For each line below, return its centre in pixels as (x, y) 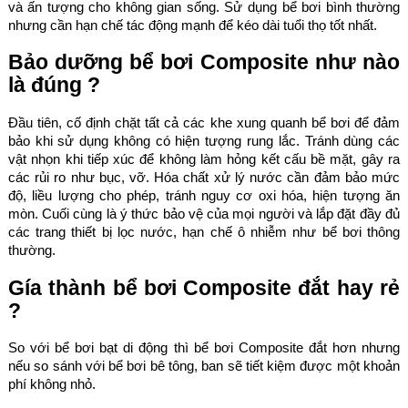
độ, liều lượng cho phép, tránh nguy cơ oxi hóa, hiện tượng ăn (204, 195)
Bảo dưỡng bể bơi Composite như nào (204, 63)
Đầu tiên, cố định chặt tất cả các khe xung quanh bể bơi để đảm (204, 122)
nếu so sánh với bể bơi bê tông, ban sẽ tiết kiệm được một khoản (204, 366)
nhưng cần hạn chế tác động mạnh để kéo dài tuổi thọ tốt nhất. (192, 25)
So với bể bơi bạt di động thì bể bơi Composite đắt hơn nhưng (204, 348)
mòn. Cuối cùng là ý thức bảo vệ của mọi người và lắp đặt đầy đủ (204, 213)
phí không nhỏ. (51, 384)
